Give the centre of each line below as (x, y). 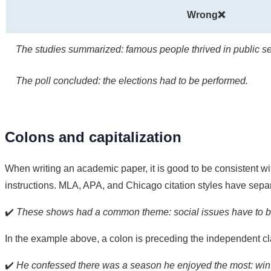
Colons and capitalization (93, 137)
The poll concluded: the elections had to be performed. (132, 80)
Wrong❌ (206, 15)
